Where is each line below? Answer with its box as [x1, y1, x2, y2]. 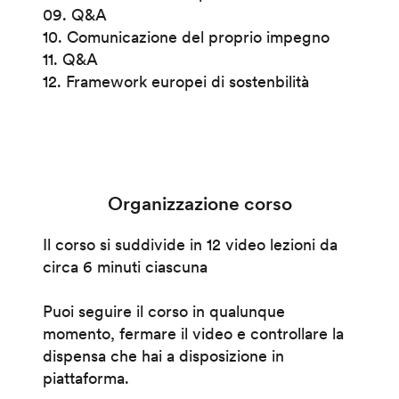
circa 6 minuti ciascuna [42, 256, 208, 277]
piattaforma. [42, 367, 129, 388]
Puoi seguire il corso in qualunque [42, 300, 285, 322]
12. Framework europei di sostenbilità [42, 70, 309, 92]
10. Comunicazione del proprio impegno [42, 26, 330, 47]
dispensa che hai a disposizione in [42, 345, 284, 366]
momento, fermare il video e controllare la [42, 322, 344, 344]
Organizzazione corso [107, 191, 292, 215]
